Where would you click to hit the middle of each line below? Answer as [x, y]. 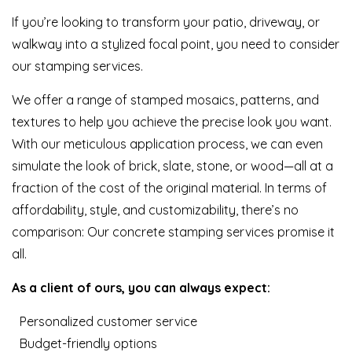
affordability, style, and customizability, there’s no [155, 210]
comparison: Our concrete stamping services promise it [173, 232]
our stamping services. [77, 66]
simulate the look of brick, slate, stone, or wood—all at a [172, 166]
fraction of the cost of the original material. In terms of [169, 188]
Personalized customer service [108, 322]
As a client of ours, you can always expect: [141, 288]
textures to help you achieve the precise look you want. [172, 122]
